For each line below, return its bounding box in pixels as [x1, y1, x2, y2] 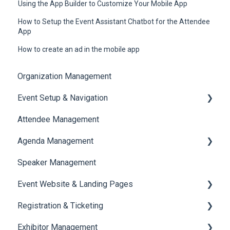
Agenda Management [17, 136, 93, 146]
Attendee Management [17, 114, 99, 125]
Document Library [29, 114, 92, 125]
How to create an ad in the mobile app [18, 45, 140, 53]
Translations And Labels [29, 136, 115, 146]
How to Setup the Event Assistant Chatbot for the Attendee [18, 17, 210, 26]
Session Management [29, 158, 107, 168]
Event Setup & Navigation [17, 93, 108, 103]
